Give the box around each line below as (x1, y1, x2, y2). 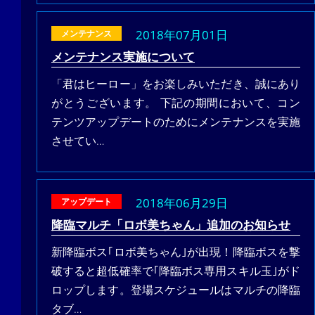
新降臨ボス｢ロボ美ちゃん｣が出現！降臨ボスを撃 (51, 243, 300, 259)
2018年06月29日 (136, 193, 228, 211)
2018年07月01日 (136, 25, 228, 43)
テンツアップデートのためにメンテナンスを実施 (51, 113, 300, 129)
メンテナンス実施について (51, 47, 195, 65)
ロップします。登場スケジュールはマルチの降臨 (51, 281, 300, 297)
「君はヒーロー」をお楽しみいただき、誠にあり (51, 75, 300, 91)
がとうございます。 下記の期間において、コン (51, 94, 300, 110)
